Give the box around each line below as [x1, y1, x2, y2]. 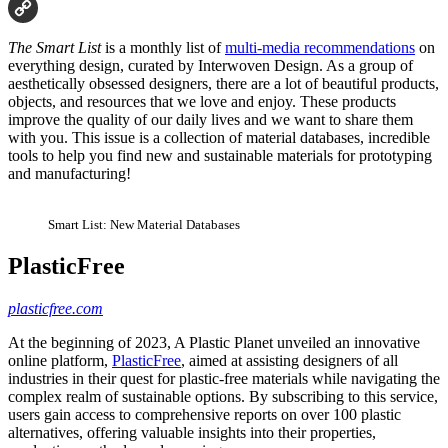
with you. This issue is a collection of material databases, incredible [8, 128, 430, 146]
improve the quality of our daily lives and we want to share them [8, 110, 413, 128]
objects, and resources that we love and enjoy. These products [8, 92, 396, 110]
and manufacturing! [8, 164, 131, 182]
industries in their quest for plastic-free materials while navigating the [8, 369, 440, 387]
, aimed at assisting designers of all [181, 351, 398, 369]
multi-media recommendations [225, 38, 415, 56]
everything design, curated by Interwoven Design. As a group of [8, 56, 413, 74]
